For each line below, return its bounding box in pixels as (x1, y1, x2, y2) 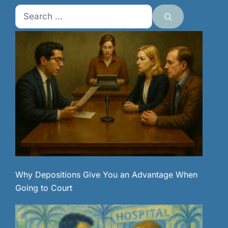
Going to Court (15, 182, 72, 193)
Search (15, 6, 44, 17)
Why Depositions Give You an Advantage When (15, 169, 197, 180)
